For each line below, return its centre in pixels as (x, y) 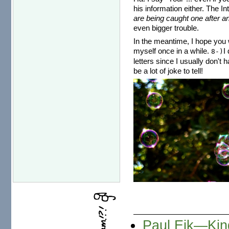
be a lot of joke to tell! (168, 71)
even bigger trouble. (166, 28)
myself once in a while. (173, 51)
